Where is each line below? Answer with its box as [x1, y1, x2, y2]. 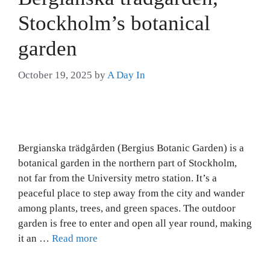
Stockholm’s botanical [18, 11, 210, 35]
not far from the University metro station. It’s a [18, 172, 217, 184]
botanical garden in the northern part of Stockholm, [18, 157, 237, 169]
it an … [18, 233, 52, 245]
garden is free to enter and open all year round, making [18, 218, 252, 230]
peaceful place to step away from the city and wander [18, 187, 245, 199]
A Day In [107, 69, 145, 81]
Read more [52, 233, 98, 245]
